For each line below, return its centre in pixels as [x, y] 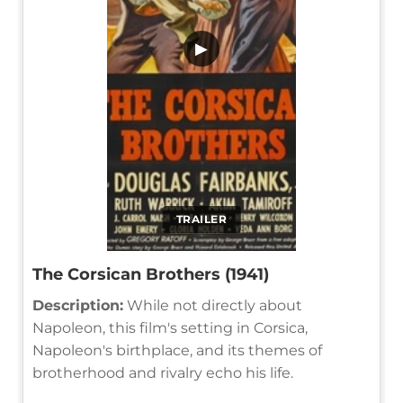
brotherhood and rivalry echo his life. [163, 372]
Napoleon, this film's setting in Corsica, [170, 327]
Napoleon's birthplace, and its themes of [177, 350]
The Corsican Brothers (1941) [151, 274]
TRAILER [201, 219]
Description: [78, 305]
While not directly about [213, 305]
